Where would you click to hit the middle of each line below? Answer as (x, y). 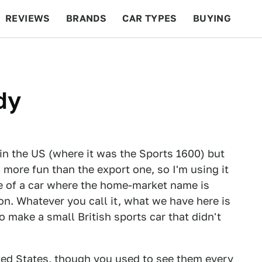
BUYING (212, 18)
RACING (116, 56)
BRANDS (86, 18)
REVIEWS (28, 18)
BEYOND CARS (47, 56)
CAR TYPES (150, 18)
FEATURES (220, 56)
